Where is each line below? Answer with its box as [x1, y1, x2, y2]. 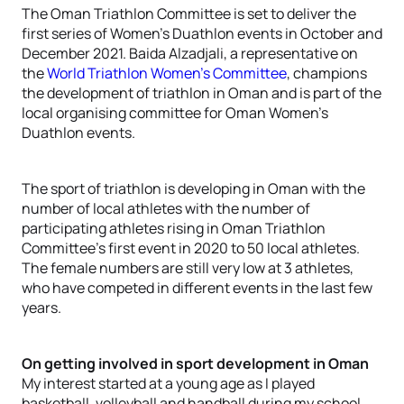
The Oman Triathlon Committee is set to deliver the [22, 4, 356, 23]
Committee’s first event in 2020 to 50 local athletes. [22, 238, 360, 258]
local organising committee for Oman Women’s [22, 103, 328, 123]
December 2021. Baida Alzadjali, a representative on [22, 43, 358, 63]
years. [22, 298, 61, 317]
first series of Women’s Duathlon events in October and [22, 23, 382, 43]
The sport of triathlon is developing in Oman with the [22, 179, 365, 198]
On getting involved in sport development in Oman [22, 353, 369, 373]
